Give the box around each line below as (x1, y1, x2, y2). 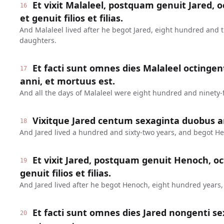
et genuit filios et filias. (19, 12, 123, 24)
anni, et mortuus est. (19, 75, 115, 87)
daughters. (19, 35, 56, 45)
